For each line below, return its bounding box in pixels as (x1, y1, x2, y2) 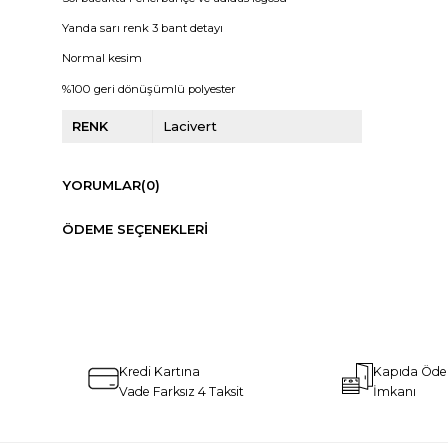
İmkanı (373, 383, 417, 399)
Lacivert (162, 118, 217, 135)
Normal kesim (61, 51, 142, 66)
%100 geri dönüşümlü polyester (61, 81, 236, 96)
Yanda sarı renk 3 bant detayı (61, 21, 223, 36)
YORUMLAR (61, 177, 141, 194)
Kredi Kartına (118, 363, 200, 379)
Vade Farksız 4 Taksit (118, 383, 244, 399)
